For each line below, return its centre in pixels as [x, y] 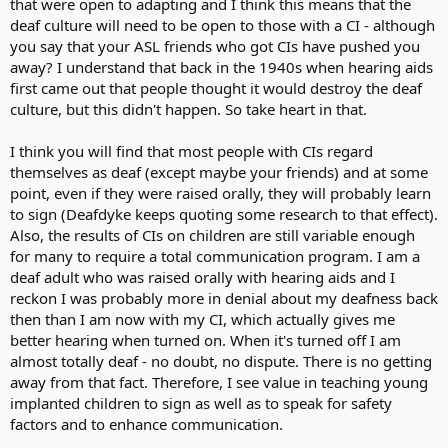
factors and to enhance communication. [146, 424]
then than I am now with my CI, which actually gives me [202, 319]
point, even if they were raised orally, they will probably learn [220, 193]
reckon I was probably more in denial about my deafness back [224, 298]
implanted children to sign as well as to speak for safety [201, 403]
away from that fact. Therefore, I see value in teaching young [219, 382]
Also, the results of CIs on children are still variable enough [212, 235]
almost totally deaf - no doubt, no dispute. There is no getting [221, 361]
